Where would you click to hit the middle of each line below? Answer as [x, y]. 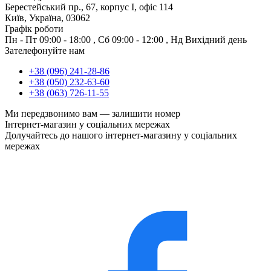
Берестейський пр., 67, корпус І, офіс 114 [89, 7]
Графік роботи [34, 29]
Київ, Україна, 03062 [47, 18]
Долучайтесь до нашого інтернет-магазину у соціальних [121, 135]
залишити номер [146, 114]
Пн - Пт [21, 40]
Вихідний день [216, 40]
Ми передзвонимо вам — [58, 114]
